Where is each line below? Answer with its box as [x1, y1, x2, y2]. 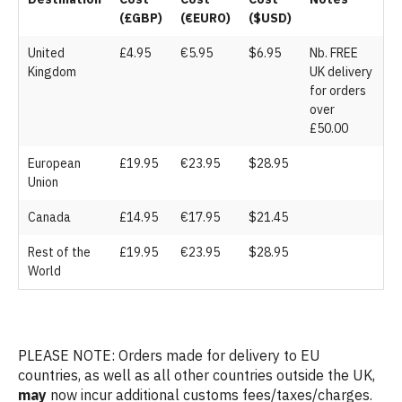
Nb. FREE [310, 45, 358, 61]
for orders [310, 83, 366, 99]
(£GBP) [119, 10, 162, 26]
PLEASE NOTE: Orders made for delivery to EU [18, 346, 320, 364]
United [28, 45, 65, 61]
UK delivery [310, 64, 372, 80]
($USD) [249, 10, 292, 26]
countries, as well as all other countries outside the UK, [18, 366, 375, 384]
